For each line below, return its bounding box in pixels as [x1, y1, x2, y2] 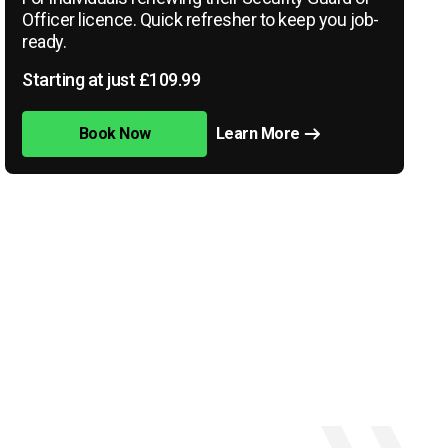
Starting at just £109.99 [22, 69, 201, 90]
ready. [22, 31, 67, 52]
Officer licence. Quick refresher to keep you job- [22, 9, 379, 30]
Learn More [215, 124, 300, 143]
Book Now [78, 124, 151, 143]
